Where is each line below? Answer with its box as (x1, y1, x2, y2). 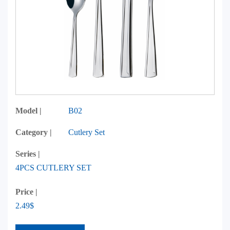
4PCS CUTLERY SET (15, 163, 91, 172)
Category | (15, 128, 52, 137)
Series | (15, 149, 40, 158)
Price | (15, 187, 37, 196)
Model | (15, 106, 42, 115)
